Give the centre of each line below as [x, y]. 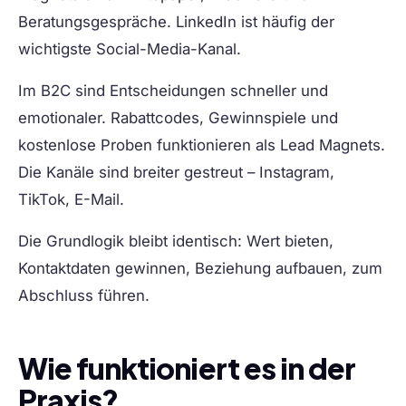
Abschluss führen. [84, 296]
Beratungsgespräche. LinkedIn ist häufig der [176, 22]
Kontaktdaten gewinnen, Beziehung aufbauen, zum [200, 269]
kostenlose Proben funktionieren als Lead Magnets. [202, 145]
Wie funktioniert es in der [187, 368]
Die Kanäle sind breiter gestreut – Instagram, [176, 173]
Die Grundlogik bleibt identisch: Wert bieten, [176, 242]
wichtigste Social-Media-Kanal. [130, 49]
